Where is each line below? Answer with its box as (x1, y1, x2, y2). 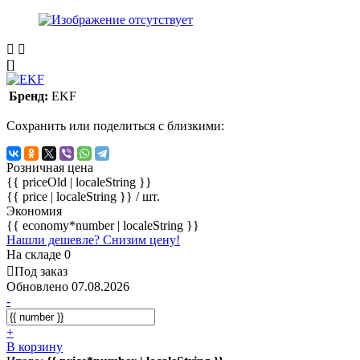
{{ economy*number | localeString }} (6, 218, 199, 232)
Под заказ (14, 264, 67, 278)
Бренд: (9, 88, 48, 103)
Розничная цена (6, 160, 93, 174)
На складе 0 (6, 247, 71, 261)
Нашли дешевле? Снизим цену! (6, 232, 180, 247)
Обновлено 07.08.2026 (6, 279, 129, 293)
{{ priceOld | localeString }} (6, 174, 152, 189)
